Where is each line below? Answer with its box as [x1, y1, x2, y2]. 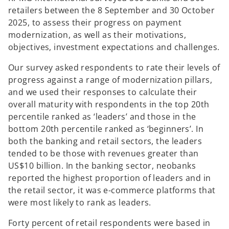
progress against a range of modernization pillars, [8, 74, 213, 86]
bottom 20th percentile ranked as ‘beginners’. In [8, 123, 204, 135]
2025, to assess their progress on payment [8, 17, 182, 29]
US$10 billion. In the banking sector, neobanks [8, 160, 196, 172]
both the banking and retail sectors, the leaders [8, 135, 202, 147]
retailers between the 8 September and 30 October [8, 5, 215, 16]
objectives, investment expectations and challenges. [8, 41, 220, 53]
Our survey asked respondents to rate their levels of [8, 62, 220, 74]
